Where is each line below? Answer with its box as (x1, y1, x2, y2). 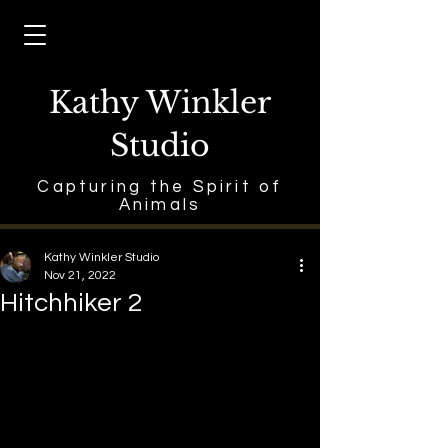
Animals (118, 196, 202, 214)
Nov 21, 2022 (44, 269, 116, 282)
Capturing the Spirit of (37, 178, 283, 196)
